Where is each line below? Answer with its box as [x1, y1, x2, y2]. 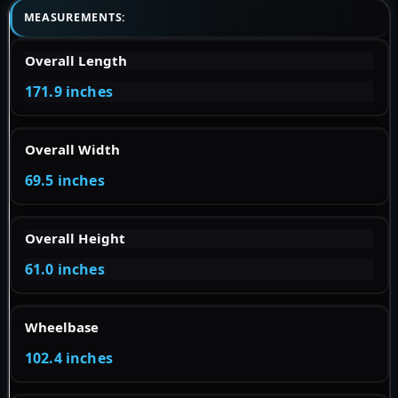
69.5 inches [25, 171, 105, 191]
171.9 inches [25, 82, 113, 102]
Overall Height [25, 229, 125, 248]
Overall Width [25, 140, 120, 159]
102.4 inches [25, 348, 113, 369]
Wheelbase [25, 318, 99, 337]
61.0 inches [25, 259, 105, 280]
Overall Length [25, 52, 127, 70]
